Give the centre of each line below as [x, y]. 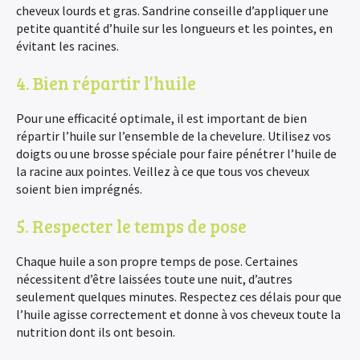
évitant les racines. [67, 46]
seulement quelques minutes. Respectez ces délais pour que [179, 297]
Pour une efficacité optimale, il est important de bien [162, 118]
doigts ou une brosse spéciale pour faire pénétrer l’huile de [176, 153]
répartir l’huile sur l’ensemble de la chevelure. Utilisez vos [174, 136]
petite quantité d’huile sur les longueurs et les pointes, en [174, 28]
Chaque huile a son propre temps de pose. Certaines [157, 261]
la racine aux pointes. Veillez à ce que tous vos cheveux [163, 171]
